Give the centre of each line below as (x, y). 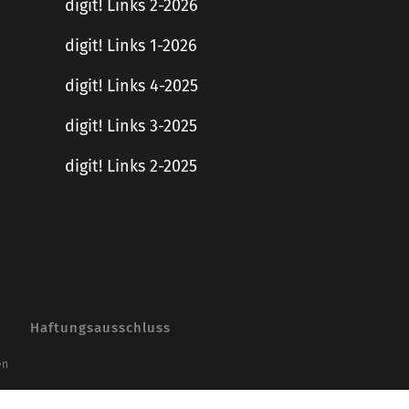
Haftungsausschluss (100, 328)
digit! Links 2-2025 (131, 166)
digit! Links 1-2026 (131, 46)
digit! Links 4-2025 (131, 86)
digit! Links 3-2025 (131, 126)
